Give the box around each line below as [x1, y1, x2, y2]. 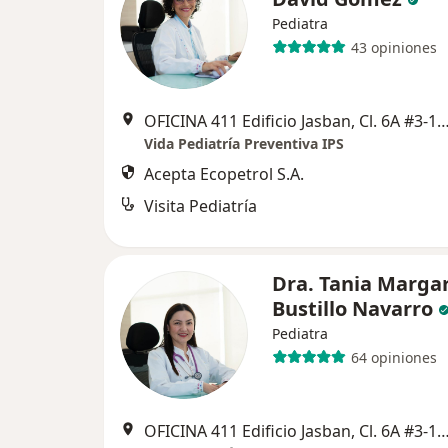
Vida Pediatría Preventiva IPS [144, 134, 344, 153]
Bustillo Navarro [272, 295, 433, 322]
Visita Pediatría [144, 195, 257, 217]
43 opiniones [350, 37, 437, 57]
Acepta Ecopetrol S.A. [144, 163, 304, 185]
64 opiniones [350, 347, 437, 367]
